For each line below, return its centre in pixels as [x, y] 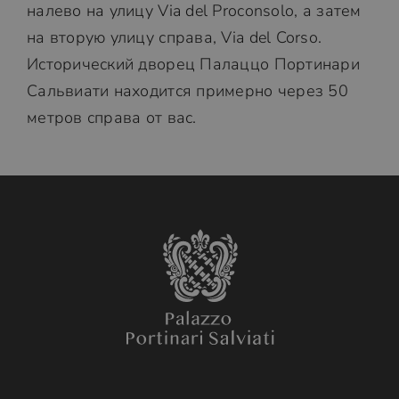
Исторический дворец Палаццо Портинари [193, 64]
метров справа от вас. [111, 118]
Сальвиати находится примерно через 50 [187, 91]
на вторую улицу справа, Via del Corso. [174, 37]
